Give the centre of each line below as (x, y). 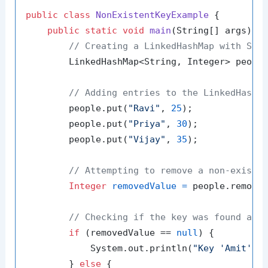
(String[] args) (212, 31)
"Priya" (147, 124)
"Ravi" (144, 109)
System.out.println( (109, 249)
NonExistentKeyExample (153, 15)
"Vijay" (147, 140)
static (101, 31)
